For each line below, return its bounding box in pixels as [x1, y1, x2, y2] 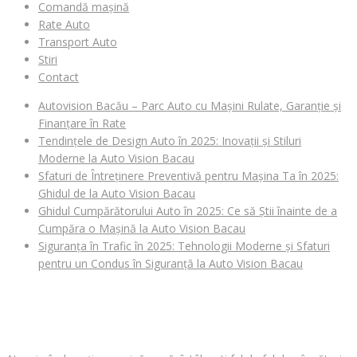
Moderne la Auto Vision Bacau [38, 150, 194, 166]
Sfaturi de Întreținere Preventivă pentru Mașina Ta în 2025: [38, 167, 339, 183]
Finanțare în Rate [38, 115, 126, 131]
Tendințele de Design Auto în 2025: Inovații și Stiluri [38, 132, 301, 148]
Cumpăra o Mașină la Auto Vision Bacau [38, 220, 245, 236]
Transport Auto [38, 33, 117, 49]
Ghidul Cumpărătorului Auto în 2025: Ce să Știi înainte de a [38, 202, 337, 218]
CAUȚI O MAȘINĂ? [6, 304, 112, 319]
